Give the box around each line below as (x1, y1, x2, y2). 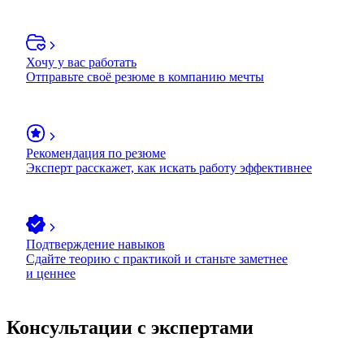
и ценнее (26, 266, 76, 280)
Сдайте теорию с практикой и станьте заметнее (26, 251, 288, 266)
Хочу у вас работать (26, 54, 136, 69)
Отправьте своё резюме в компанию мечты (26, 69, 264, 84)
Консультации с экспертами (6, 316, 253, 338)
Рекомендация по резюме (26, 145, 166, 160)
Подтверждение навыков (26, 236, 165, 251)
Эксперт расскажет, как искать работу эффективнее (26, 160, 312, 175)
